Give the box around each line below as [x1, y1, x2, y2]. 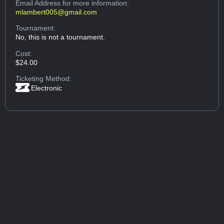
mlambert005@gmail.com [15, 7, 97, 16]
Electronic [31, 83, 62, 92]
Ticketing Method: [15, 74, 72, 82]
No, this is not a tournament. [15, 33, 105, 41]
